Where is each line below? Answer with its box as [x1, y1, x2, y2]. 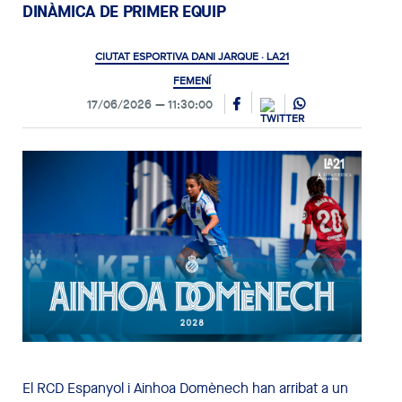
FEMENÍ [173, 74, 211, 87]
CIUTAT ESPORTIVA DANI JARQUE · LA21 [95, 50, 289, 63]
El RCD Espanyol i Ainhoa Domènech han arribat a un [22, 378, 348, 398]
